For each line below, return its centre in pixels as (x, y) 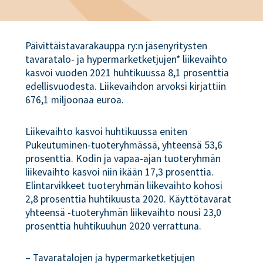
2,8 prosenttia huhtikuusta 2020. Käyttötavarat (129, 199)
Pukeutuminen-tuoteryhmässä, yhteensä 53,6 (124, 145)
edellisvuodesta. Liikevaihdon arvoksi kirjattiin (126, 86)
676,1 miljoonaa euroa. (75, 100)
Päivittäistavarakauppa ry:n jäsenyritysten (117, 46)
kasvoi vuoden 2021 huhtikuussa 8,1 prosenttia (127, 73)
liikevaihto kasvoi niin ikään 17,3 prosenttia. (120, 172)
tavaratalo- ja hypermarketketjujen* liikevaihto (127, 59)
